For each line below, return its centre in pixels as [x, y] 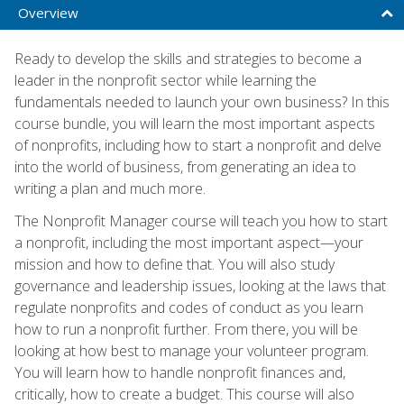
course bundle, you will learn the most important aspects [195, 123]
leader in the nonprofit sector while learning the [165, 80]
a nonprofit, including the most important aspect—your [189, 242]
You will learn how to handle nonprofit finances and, [180, 372]
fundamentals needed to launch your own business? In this [202, 101]
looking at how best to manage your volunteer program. [192, 350]
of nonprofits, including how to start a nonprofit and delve [198, 145]
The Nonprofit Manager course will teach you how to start [201, 220]
